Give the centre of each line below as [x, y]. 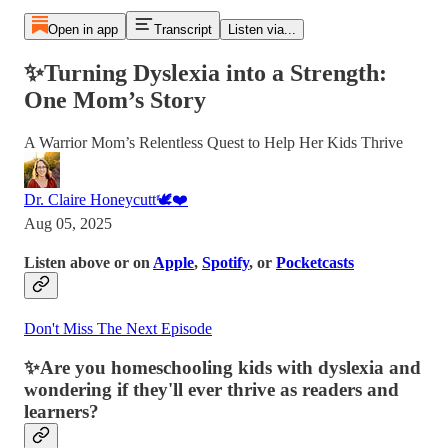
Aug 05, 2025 [68, 223]
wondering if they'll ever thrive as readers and [211, 390]
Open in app [82, 29]
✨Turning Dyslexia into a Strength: [205, 72]
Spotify [225, 263]
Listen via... [261, 29]
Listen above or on [88, 263]
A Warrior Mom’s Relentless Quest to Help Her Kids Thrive [213, 142]
